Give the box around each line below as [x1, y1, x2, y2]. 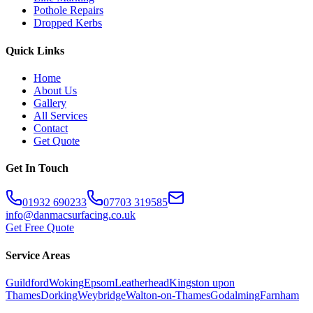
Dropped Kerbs [34, 17, 102, 29]
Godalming [210, 289, 260, 301]
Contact [34, 122, 68, 134]
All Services [34, 109, 87, 122]
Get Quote [34, 134, 80, 147]
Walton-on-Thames [126, 289, 210, 301]
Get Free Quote [6, 221, 74, 234]
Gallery [34, 96, 66, 109]
